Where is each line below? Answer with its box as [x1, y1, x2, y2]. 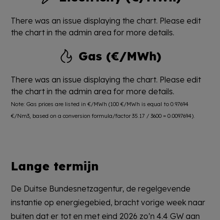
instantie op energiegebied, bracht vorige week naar [11, 197, 206, 207]
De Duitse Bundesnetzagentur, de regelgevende [11, 183, 191, 193]
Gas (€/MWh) [79, 48, 161, 63]
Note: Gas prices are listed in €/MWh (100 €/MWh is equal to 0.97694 [11, 100, 189, 108]
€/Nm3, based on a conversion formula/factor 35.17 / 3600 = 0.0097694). [11, 112, 195, 119]
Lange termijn [11, 158, 99, 173]
